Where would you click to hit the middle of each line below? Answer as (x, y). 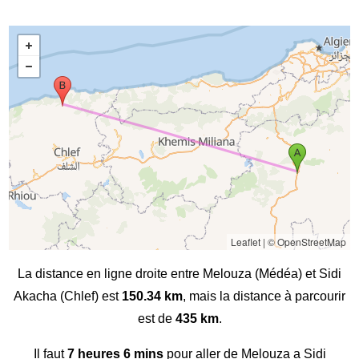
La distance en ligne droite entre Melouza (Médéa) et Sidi (179, 274)
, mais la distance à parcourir (264, 296)
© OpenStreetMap (307, 242)
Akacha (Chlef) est (68, 296)
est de (156, 319)
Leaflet (245, 242)
